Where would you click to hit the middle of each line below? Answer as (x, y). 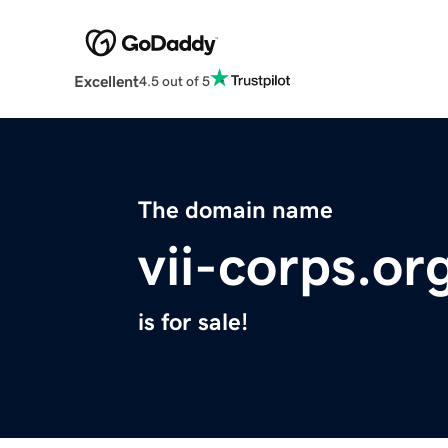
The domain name (235, 210)
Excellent (106, 81)
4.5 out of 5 (174, 80)
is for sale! (193, 322)
